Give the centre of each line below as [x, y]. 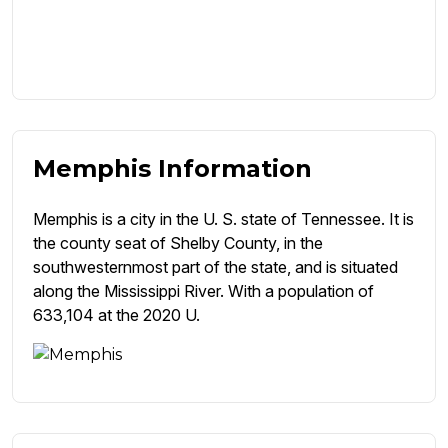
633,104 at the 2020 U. [116, 315]
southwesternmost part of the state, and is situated [215, 267]
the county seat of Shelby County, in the [178, 243]
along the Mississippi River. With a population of [203, 291]
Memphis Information [172, 169]
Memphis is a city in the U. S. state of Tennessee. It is [223, 219]
